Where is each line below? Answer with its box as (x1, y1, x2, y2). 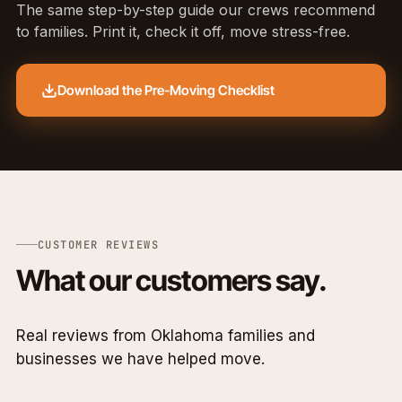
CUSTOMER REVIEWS (38, 237, 160, 252)
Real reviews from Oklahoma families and (16, 326, 315, 345)
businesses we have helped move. (16, 349, 265, 368)
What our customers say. (16, 262, 327, 298)
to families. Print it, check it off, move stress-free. (16, 22, 350, 41)
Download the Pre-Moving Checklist (57, 82, 275, 100)
